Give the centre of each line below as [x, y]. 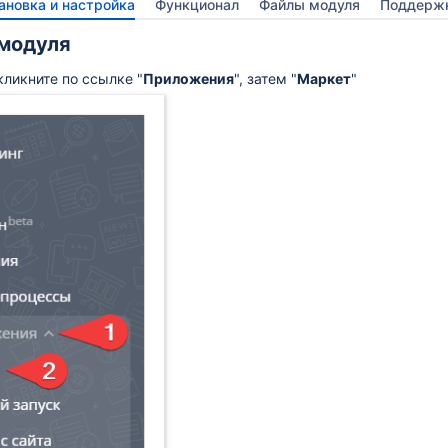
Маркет [324, 78]
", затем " [265, 78]
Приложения [188, 78]
